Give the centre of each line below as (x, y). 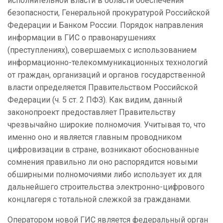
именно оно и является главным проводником (95, 137)
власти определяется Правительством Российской (103, 88)
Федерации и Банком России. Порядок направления (105, 25)
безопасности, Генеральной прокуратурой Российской (109, 13)
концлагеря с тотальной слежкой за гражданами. (99, 200)
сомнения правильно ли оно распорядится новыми (103, 162)
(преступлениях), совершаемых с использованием (102, 50)
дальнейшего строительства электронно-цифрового (106, 187)
